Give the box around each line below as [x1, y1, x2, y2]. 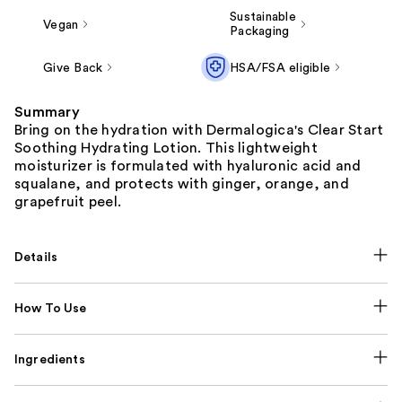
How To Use [14, 301, 87, 315]
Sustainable [230, 10, 296, 23]
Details [14, 250, 58, 264]
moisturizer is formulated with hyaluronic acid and [14, 158, 362, 173]
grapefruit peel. [14, 194, 121, 209]
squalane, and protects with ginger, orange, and [14, 176, 349, 191]
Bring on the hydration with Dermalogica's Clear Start [14, 122, 384, 137]
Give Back [43, 61, 103, 74]
